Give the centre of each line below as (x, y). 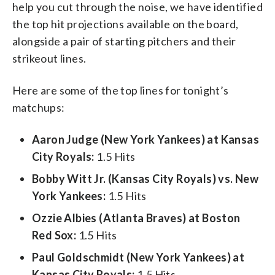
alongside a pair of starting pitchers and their (124, 41)
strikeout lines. (49, 58)
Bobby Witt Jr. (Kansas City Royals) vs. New (145, 178)
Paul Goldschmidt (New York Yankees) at (138, 257)
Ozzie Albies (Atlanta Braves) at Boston (136, 218)
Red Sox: (54, 235)
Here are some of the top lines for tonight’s (121, 90)
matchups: (39, 107)
